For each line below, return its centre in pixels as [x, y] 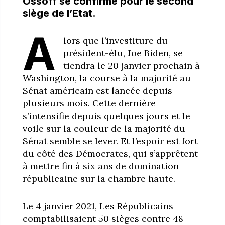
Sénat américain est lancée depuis [97, 90]
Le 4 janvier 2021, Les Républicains [98, 206]
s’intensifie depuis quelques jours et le [106, 116]
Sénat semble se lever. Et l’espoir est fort [110, 141]
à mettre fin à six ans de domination [100, 166]
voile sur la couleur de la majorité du [104, 128]
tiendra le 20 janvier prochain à [131, 65]
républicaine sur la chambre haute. [99, 178]
